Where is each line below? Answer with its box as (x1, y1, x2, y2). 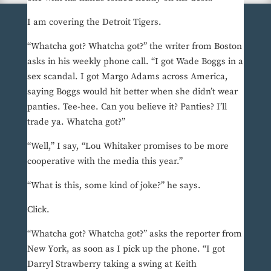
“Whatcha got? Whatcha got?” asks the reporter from (27, 228, 242, 240)
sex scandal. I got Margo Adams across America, (27, 71, 228, 83)
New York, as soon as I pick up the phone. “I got (27, 243, 225, 255)
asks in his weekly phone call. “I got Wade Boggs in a (27, 56, 243, 68)
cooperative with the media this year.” (27, 155, 183, 168)
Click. (27, 204, 50, 216)
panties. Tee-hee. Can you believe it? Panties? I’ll (27, 101, 227, 113)
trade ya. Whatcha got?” (27, 116, 125, 128)
